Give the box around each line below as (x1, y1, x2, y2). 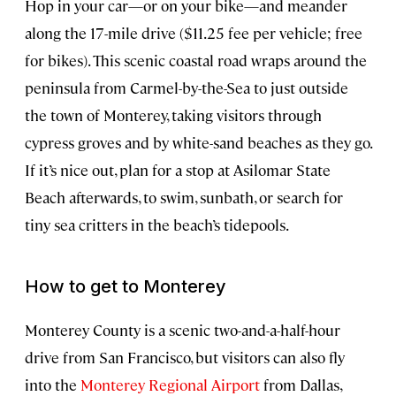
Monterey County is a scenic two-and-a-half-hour (25, 320, 340, 340)
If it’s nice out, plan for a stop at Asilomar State (25, 160, 331, 180)
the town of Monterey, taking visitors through (25, 105, 322, 126)
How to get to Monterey (25, 276, 226, 298)
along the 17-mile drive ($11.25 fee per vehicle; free (25, 23, 362, 43)
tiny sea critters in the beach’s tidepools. (25, 215, 289, 235)
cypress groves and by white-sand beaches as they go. (25, 133, 371, 153)
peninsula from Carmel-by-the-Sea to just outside (25, 78, 348, 98)
